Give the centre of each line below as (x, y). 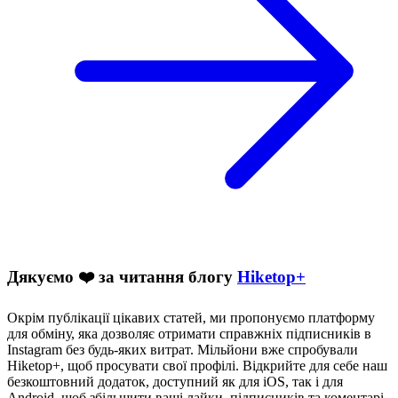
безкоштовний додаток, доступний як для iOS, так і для (175, 381)
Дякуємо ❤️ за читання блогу (122, 277)
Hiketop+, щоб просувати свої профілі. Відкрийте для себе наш (197, 365)
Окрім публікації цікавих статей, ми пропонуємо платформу (191, 317)
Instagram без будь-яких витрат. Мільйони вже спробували (183, 349)
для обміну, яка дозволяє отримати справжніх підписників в (189, 333)
